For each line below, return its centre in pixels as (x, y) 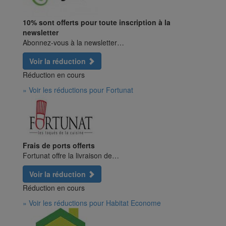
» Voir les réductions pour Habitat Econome (92, 203)
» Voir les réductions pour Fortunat (78, 90)
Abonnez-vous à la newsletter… (73, 43)
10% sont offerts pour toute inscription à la (97, 22)
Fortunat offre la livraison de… (71, 156)
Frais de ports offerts (59, 146)
